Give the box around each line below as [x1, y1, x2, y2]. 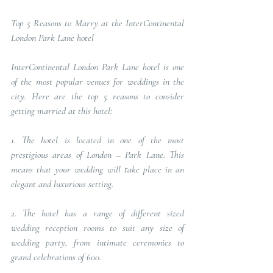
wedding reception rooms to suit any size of [11, 221, 184, 234]
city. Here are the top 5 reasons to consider [11, 90, 184, 102]
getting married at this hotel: [11, 104, 115, 117]
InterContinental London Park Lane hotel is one [11, 60, 184, 73]
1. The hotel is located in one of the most [11, 133, 184, 146]
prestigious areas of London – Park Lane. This [11, 148, 184, 161]
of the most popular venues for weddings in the [11, 75, 184, 88]
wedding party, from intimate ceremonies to [11, 236, 184, 249]
